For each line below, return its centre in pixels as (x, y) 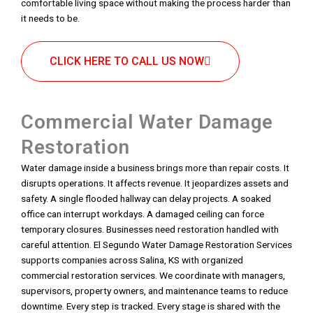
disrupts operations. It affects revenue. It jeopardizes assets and (155, 183)
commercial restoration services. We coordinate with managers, (153, 275)
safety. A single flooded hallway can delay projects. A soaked (146, 198)
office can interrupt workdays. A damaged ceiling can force (143, 214)
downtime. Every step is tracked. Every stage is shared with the (151, 306)
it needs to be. (50, 19)
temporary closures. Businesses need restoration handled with (150, 229)
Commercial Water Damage (147, 122)
